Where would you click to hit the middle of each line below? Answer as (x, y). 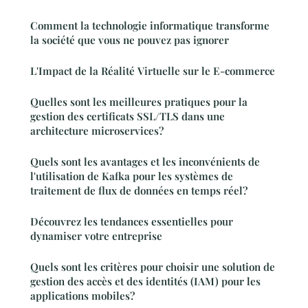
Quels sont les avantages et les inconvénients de (145, 162)
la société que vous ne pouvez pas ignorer (130, 40)
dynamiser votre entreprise (96, 236)
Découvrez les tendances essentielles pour (132, 222)
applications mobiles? (82, 296)
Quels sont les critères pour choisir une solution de (153, 267)
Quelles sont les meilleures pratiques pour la (139, 102)
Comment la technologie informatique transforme (150, 26)
